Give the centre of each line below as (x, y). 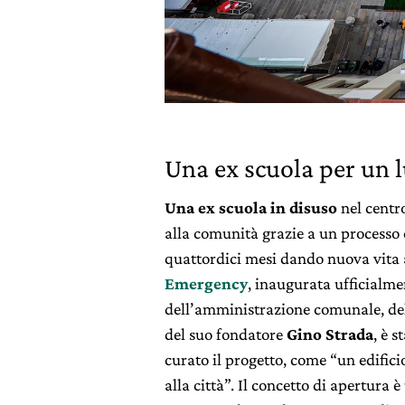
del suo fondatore (226, 334)
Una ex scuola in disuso (251, 207)
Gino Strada (330, 334)
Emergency (206, 283)
